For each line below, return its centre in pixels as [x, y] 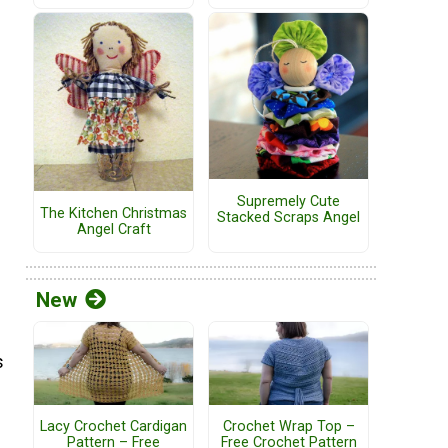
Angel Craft [113, 229]
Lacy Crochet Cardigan [113, 426]
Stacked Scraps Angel [288, 217]
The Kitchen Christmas [113, 213]
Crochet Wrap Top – [288, 426]
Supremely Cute [288, 201]
